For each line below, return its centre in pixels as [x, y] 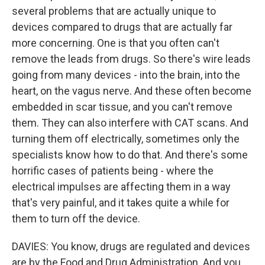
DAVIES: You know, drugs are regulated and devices [131, 246]
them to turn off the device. [76, 219]
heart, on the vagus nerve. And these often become [132, 91]
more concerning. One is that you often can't [116, 43]
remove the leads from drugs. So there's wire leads [131, 59]
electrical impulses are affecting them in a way [121, 187]
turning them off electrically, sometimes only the [126, 139]
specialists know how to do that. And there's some [130, 155]
